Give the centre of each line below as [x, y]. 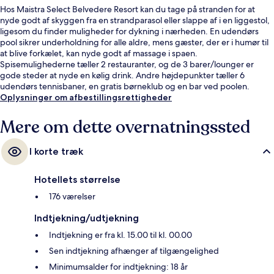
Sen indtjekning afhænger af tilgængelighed [134, 251]
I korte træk [56, 152]
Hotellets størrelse [77, 180]
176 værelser [72, 197]
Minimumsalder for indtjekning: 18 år [118, 267]
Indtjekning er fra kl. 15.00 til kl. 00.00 [120, 235]
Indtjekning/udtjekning [87, 218]
